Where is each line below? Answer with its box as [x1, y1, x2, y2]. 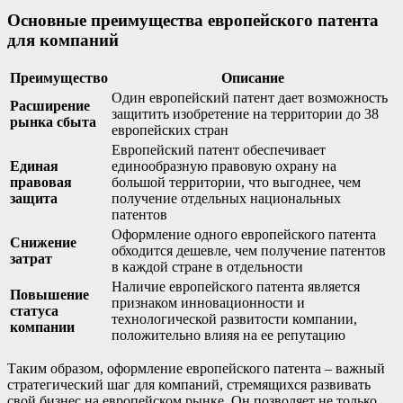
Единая [10, 157, 58, 174]
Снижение [10, 234, 76, 250]
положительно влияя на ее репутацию [112, 327, 345, 343]
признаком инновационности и [112, 294, 305, 310]
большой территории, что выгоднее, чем [112, 174, 361, 190]
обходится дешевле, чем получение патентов [112, 242, 386, 258]
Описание [220, 69, 284, 85]
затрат [10, 250, 52, 266]
